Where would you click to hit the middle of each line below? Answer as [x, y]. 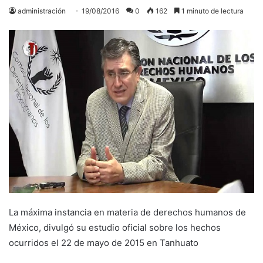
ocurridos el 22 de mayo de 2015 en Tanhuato [104, 243]
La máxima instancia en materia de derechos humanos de [127, 213]
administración [42, 11]
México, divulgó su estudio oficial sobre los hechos [115, 228]
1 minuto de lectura [212, 11]
